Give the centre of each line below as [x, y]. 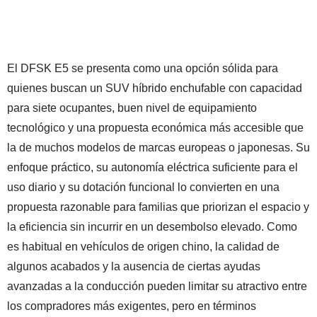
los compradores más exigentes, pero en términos [132, 306]
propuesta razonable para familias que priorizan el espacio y [158, 207]
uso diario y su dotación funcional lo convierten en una [143, 188]
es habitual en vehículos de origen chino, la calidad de [143, 247]
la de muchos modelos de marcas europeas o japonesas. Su [158, 148]
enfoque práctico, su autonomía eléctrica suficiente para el [152, 168]
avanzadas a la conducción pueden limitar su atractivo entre [157, 287]
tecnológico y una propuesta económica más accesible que [155, 128]
